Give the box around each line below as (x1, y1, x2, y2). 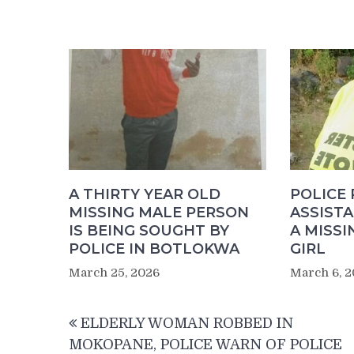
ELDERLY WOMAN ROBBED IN (81, 315, 293, 332)
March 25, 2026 (69, 265, 160, 281)
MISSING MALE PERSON (69, 204, 249, 222)
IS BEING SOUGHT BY (69, 222, 229, 240)
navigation (68, 324, 177, 348)
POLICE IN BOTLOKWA (69, 240, 239, 258)
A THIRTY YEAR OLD (69, 186, 220, 204)
